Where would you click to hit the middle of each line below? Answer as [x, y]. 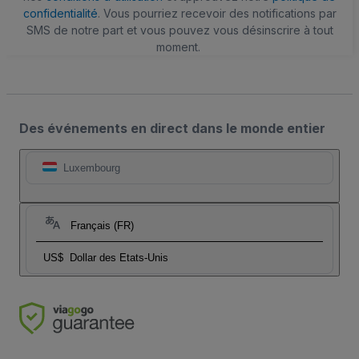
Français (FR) [102, 226]
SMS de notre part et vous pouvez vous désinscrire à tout [179, 30]
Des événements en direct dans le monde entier [172, 129]
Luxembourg [92, 168]
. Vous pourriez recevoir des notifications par [217, 14]
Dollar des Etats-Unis [119, 258]
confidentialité [60, 14]
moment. [178, 47]
